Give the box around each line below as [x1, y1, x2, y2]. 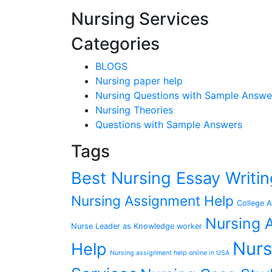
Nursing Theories [95, 104, 173, 116]
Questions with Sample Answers [95, 118, 242, 131]
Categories [71, 33, 160, 54]
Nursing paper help [95, 75, 183, 87]
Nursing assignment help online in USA [110, 249, 229, 257]
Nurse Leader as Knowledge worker [71, 222, 202, 231]
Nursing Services [71, 8, 209, 29]
